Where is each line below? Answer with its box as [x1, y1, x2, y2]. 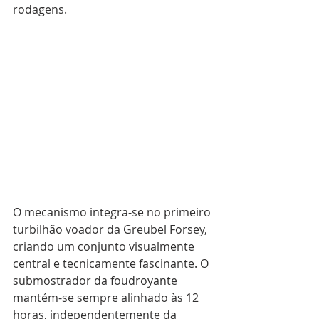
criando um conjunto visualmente [13, 239, 197, 255]
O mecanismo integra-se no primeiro [13, 204, 214, 221]
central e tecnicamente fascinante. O [13, 256, 211, 272]
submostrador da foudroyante [13, 273, 180, 289]
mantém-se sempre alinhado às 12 [13, 290, 202, 306]
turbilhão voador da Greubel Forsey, [13, 221, 210, 238]
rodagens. [13, 1, 67, 18]
